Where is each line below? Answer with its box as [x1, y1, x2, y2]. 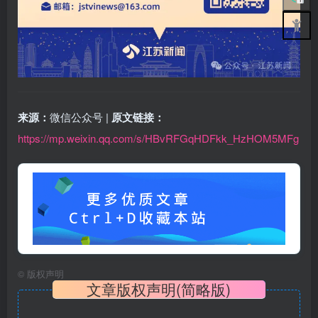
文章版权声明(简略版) [87, 278, 231, 300]
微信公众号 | [50, 109, 111, 124]
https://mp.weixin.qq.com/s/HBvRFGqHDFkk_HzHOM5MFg [18, 130, 299, 146]
